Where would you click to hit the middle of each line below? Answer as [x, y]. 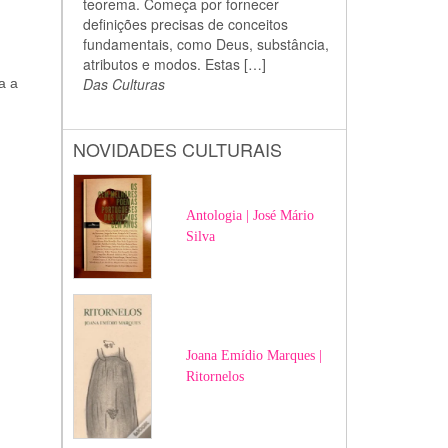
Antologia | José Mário [250, 215]
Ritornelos [215, 376]
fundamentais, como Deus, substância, [205, 44]
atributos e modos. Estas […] [174, 64]
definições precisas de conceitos [185, 24]
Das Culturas [123, 84]
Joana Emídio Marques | [254, 355]
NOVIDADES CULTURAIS [177, 149]
